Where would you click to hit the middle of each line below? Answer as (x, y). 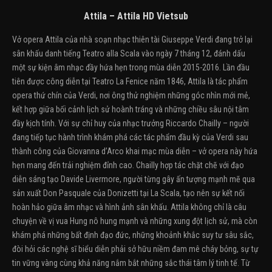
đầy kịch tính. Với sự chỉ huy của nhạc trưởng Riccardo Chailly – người (131, 123)
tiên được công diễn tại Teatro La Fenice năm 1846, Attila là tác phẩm (130, 81)
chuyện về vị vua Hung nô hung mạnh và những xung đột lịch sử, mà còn (135, 221)
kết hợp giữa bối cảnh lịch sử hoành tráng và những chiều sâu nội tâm (131, 109)
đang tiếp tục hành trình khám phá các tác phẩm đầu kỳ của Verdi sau (130, 137)
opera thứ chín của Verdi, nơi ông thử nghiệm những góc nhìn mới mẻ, (131, 95)
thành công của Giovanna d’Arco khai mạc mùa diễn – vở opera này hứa (135, 151)
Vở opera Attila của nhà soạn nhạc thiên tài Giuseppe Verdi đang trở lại (132, 39)
